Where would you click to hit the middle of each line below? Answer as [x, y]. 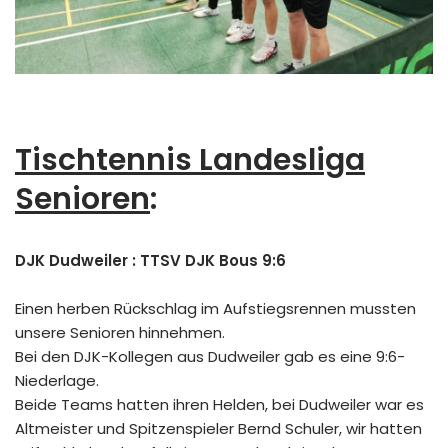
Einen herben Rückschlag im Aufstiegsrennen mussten [215, 308]
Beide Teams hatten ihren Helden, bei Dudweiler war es [219, 404]
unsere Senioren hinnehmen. [120, 332]
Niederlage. [57, 380]
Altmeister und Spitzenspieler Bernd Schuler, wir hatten [218, 428]
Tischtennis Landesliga [190, 159]
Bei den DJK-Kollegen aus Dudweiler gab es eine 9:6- [210, 356]
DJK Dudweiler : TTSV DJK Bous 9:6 [150, 260]
